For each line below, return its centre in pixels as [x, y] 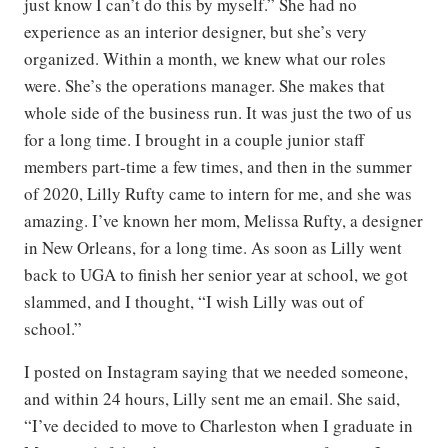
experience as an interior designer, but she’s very [195, 31]
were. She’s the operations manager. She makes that [204, 85]
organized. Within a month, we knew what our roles [205, 58]
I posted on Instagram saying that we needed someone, [216, 371]
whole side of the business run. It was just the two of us [218, 112]
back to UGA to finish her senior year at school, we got [216, 274]
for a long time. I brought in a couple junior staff [194, 139]
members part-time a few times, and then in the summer [218, 166]
